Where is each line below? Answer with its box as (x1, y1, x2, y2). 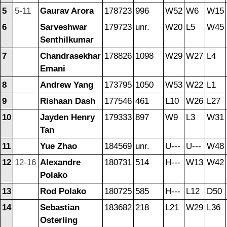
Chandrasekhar (40, 51, 101, 61)
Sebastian (40, 203, 80, 213)
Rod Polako (40, 186, 86, 197)
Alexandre (40, 158, 81, 168)
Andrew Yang (40, 80, 93, 90)
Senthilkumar (40, 35, 94, 45)
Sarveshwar (40, 22, 87, 32)
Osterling (40, 215, 78, 225)
